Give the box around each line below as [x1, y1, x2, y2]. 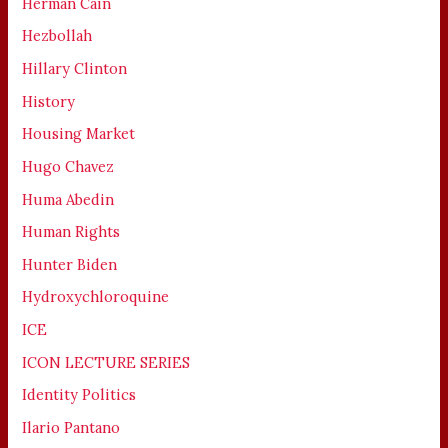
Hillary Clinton [22, 58, 128, 78]
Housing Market [22, 124, 136, 144]
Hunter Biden [22, 254, 118, 274]
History [22, 91, 76, 111]
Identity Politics [22, 385, 137, 405]
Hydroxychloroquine [22, 287, 170, 307]
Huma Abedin [22, 189, 115, 209]
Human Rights [22, 222, 121, 242]
